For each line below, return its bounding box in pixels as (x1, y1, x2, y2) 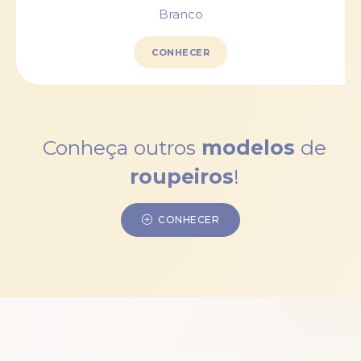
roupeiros (130, 164, 234, 189)
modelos (201, 135, 295, 160)
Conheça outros (43, 135, 201, 160)
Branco (158, 6, 203, 23)
